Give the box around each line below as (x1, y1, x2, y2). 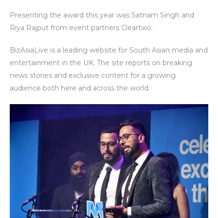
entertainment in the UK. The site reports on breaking (10, 58, 192, 67)
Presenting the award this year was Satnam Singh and (10, 10, 194, 19)
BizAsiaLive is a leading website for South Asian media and (10, 45, 208, 54)
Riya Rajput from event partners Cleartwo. (10, 23, 153, 32)
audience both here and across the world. (10, 83, 150, 92)
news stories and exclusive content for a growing (10, 71, 176, 80)
